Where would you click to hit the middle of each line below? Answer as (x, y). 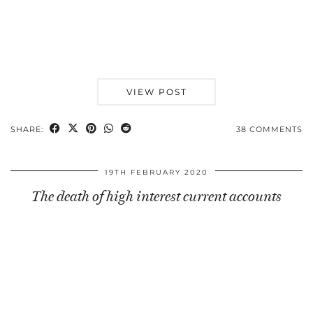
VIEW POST (156, 92)
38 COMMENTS (269, 130)
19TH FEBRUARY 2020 (156, 173)
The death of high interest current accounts (156, 197)
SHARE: (28, 130)
